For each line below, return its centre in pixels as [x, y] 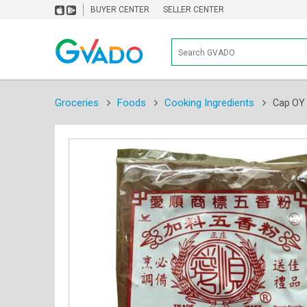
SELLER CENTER [193, 10]
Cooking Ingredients [209, 102]
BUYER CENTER [120, 10]
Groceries [76, 102]
